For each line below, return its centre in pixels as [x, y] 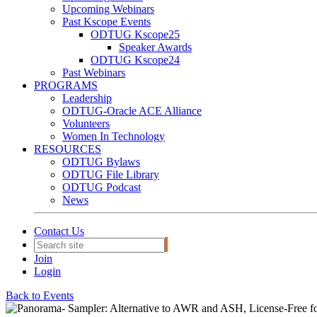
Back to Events [40, 295]
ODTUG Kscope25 [135, 34]
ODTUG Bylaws [101, 162]
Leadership [87, 98]
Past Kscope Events [106, 22]
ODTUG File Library [111, 174]
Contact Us [59, 231]
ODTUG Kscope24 [135, 60]
